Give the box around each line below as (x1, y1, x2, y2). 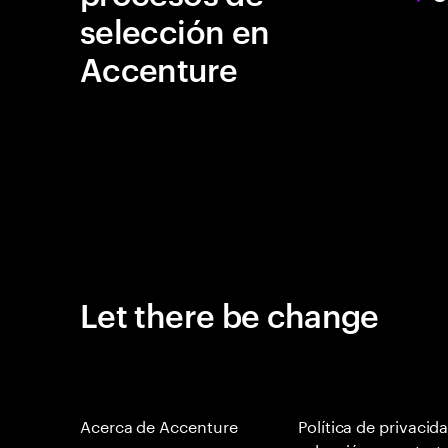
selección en (80, 8, 270, 51)
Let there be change (80, 292, 379, 335)
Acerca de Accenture (80, 412, 238, 437)
